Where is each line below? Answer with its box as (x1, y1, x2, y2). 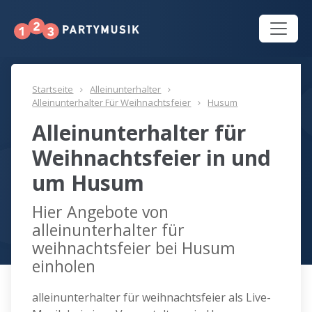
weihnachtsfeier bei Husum (32, 237, 236, 260)
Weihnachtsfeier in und (32, 143, 272, 173)
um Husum (32, 169, 145, 198)
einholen (32, 255, 96, 278)
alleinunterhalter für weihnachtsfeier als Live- (32, 290, 272, 306)
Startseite (32, 83, 74, 96)
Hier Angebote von (32, 201, 169, 224)
